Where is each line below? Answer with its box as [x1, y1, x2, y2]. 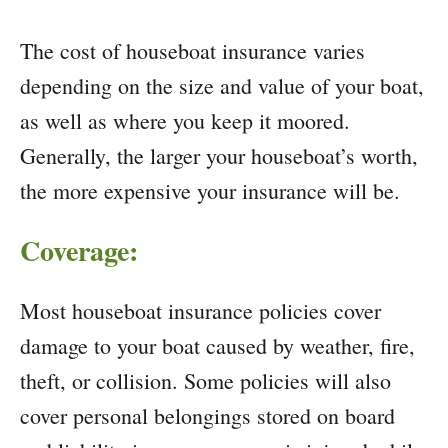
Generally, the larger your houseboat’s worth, [20, 141, 418, 171]
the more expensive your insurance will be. [20, 176, 400, 206]
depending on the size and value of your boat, [20, 71, 424, 101]
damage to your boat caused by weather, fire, [20, 331, 415, 361]
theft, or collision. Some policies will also [20, 366, 391, 396]
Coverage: [20, 230, 138, 272]
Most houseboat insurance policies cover [20, 296, 381, 326]
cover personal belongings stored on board [20, 401, 395, 431]
